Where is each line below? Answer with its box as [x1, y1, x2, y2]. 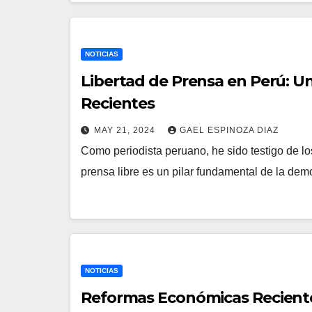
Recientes [81, 93, 155, 113]
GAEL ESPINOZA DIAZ [180, 125, 279, 135]
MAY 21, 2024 [94, 125, 158, 135]
